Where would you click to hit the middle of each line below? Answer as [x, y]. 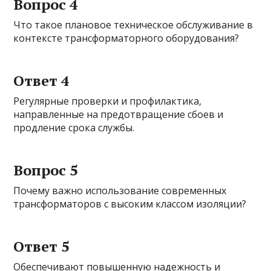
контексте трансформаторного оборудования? [126, 38]
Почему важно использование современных [120, 191]
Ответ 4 [42, 81]
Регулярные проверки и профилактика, [108, 101]
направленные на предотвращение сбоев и [119, 115]
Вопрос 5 [46, 170]
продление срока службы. [74, 128]
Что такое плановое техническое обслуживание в [133, 25]
